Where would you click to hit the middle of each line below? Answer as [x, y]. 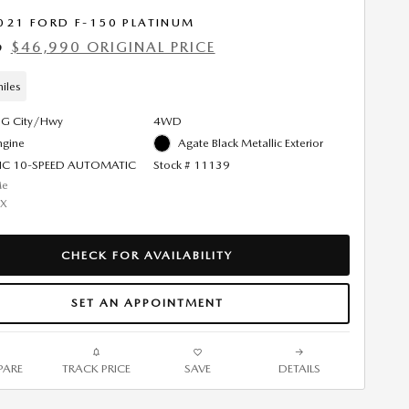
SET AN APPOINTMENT [147, 303]
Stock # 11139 [191, 165]
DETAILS [299, 368]
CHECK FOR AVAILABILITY [147, 255]
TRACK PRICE [96, 368]
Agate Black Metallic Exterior [251, 143]
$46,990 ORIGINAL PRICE [113, 47]
